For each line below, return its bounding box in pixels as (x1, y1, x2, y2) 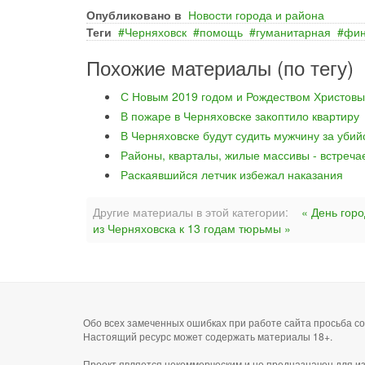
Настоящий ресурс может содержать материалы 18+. (83, 329, 332, 343)
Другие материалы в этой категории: (93, 204, 288, 220)
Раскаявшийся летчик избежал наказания (121, 166, 343, 182)
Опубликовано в (86, 7, 182, 23)
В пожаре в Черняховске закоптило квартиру (121, 108, 359, 124)
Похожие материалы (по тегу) (86, 53, 354, 81)
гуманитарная (256, 24, 331, 40)
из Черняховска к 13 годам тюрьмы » (93, 220, 291, 236)
